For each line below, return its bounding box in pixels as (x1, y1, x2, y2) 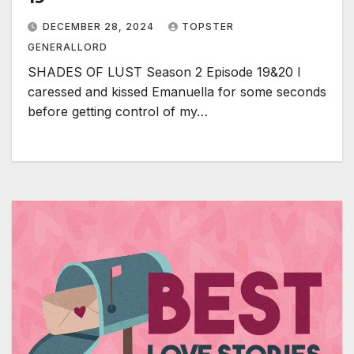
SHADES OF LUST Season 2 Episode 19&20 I (28, 63, 301, 80)
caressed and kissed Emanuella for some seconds (28, 83, 326, 100)
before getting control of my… (28, 103, 208, 119)
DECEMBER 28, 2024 (43, 20, 157, 32)
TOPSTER (182, 20, 234, 32)
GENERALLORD (28, 40, 107, 53)
